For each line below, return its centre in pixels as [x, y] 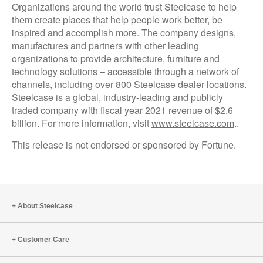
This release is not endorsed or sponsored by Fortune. [124, 145]
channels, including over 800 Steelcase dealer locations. [129, 85]
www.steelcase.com [193, 123]
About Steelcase [45, 206]
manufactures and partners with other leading [105, 46]
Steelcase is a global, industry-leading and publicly [117, 97]
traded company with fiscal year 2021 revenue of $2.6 [122, 110]
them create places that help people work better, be [117, 20]
